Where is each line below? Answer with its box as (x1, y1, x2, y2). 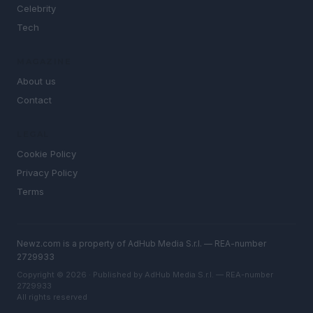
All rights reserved (17, 292, 87, 303)
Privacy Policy (17, 167, 78, 179)
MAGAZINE (17, 57, 71, 67)
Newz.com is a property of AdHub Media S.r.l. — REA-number (17, 238, 266, 249)
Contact (17, 94, 52, 106)
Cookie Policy (17, 148, 76, 160)
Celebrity (17, 3, 56, 15)
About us (17, 75, 56, 87)
